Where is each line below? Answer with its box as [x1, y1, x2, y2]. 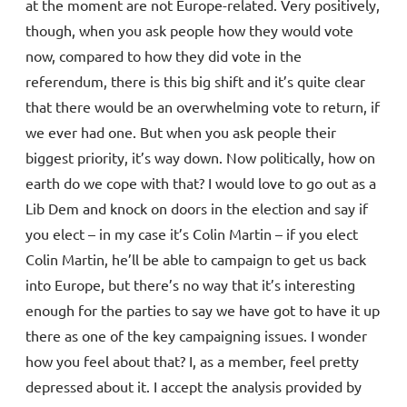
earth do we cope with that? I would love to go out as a [25, 174, 376, 193]
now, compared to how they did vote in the [25, 46, 302, 65]
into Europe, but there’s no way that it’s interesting [25, 275, 355, 294]
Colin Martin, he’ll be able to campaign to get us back [25, 250, 366, 269]
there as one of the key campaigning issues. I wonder [25, 326, 367, 345]
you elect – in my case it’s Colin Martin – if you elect [25, 224, 358, 243]
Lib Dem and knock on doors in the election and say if [25, 199, 368, 218]
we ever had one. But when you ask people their [25, 123, 336, 142]
